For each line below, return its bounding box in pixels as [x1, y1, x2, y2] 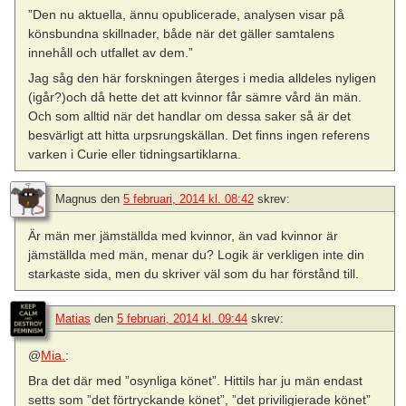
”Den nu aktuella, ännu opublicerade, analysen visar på [28, 6, 345, 22]
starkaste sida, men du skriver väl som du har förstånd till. [28, 266, 360, 282]
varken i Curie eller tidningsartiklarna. [28, 146, 242, 161]
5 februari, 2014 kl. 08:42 [123, 192, 254, 207]
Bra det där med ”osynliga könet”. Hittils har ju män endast [28, 373, 363, 389]
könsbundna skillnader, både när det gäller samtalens [28, 25, 335, 41]
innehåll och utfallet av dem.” [28, 44, 194, 60]
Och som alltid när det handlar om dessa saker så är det [28, 108, 352, 123]
